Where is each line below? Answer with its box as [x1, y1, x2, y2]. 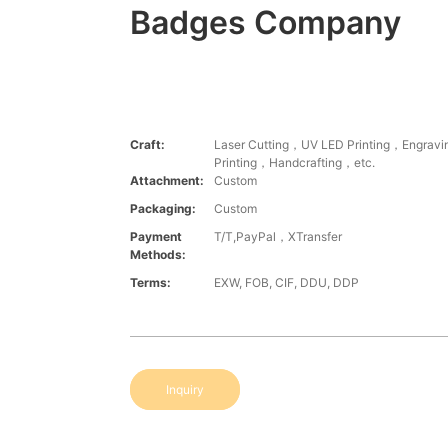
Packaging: [129, 201, 196, 217]
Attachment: [129, 173, 204, 189]
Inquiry [165, 382, 204, 398]
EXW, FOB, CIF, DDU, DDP [213, 275, 359, 291]
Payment [129, 229, 182, 245]
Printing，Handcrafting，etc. [213, 155, 375, 171]
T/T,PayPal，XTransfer [213, 229, 342, 245]
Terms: [129, 275, 171, 291]
